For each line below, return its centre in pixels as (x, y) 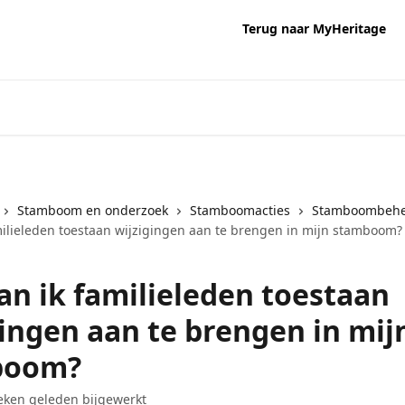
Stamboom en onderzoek (93, 210)
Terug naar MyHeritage (314, 28)
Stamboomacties (240, 210)
